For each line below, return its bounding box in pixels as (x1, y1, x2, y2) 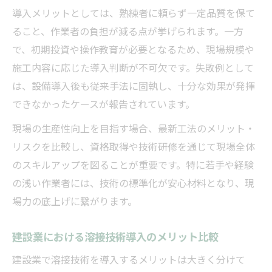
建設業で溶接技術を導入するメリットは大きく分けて (12, 251, 245, 267)
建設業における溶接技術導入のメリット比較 (12, 228, 219, 244)
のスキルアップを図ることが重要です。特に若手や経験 (12, 157, 254, 172)
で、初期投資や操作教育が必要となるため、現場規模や (12, 41, 254, 56)
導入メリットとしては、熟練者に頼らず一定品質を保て (12, 5, 255, 20)
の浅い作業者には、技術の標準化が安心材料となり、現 (12, 175, 254, 190)
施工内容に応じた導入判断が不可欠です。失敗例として (12, 59, 254, 75)
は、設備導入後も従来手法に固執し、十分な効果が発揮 (12, 78, 255, 93)
